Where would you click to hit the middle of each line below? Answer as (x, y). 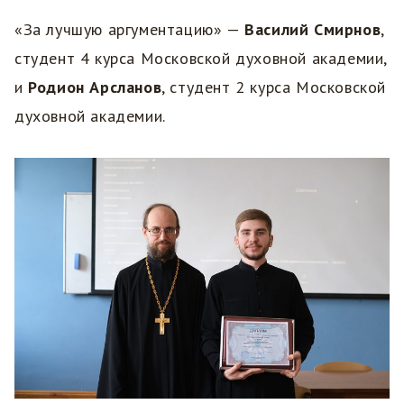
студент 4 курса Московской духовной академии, (201, 58)
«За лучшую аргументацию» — (130, 29)
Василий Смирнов (313, 29)
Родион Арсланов (95, 87)
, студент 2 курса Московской (274, 87)
